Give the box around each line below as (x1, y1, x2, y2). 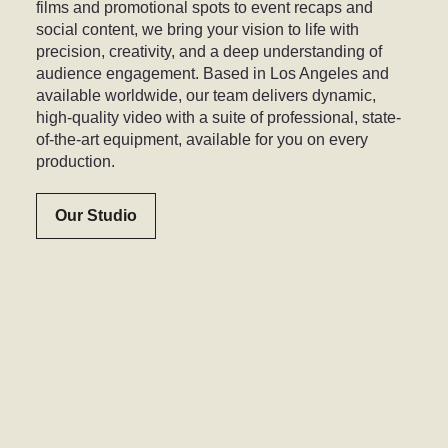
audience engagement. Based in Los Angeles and (36, 65, 390, 83)
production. (36, 153, 116, 171)
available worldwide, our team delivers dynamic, (36, 87, 377, 105)
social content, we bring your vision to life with (36, 21, 360, 39)
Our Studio (54, 207, 137, 225)
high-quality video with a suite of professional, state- (36, 109, 402, 127)
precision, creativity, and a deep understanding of (36, 43, 383, 61)
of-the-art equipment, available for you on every (36, 131, 369, 149)
